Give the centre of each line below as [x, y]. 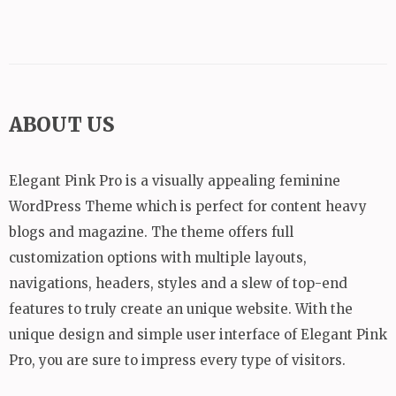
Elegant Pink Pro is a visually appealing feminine [175, 180]
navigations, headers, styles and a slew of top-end [178, 283]
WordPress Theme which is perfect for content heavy [188, 206]
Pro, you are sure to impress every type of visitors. [177, 360]
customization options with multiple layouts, [158, 257]
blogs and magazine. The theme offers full [151, 232]
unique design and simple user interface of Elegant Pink [198, 334]
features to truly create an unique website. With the [181, 308]
